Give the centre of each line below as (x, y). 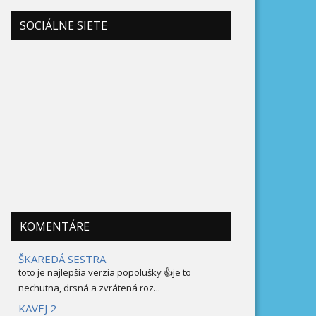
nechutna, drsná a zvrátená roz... (89, 288)
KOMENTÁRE (55, 227)
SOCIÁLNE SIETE (63, 26)
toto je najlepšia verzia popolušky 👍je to (105, 273)
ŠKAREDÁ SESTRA (62, 259)
